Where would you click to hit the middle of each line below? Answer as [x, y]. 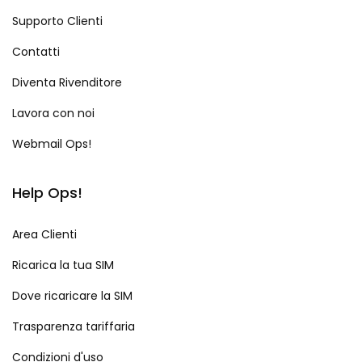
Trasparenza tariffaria [74, 327]
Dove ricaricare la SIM [72, 296]
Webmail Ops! [52, 144]
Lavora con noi [53, 114]
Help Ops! [47, 193]
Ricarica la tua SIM [63, 265]
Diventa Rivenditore [67, 83]
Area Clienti [44, 235]
